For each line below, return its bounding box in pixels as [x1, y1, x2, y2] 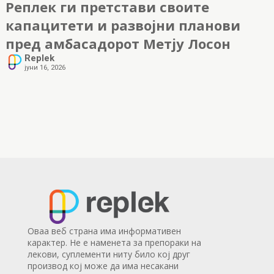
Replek [24, 53, 54, 64]
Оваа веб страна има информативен [27, 225, 181, 237]
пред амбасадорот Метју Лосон [5, 34, 231, 53]
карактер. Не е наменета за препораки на [27, 237, 201, 248]
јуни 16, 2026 [24, 64, 65, 72]
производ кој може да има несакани [27, 260, 179, 272]
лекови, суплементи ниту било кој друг [27, 248, 190, 260]
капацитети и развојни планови [5, 16, 240, 34]
